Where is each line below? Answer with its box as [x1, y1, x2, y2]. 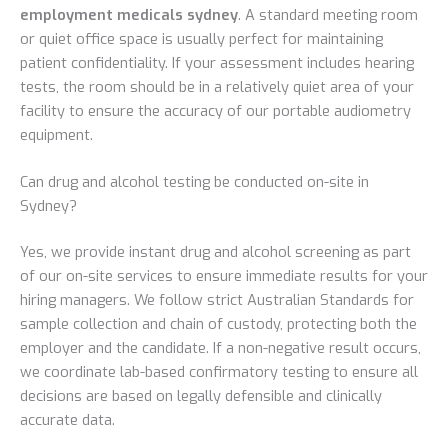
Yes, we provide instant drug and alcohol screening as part [20, 242, 411, 263]
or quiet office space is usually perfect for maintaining [20, 29, 383, 50]
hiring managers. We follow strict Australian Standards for [20, 290, 414, 311]
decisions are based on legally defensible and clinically [20, 386, 382, 407]
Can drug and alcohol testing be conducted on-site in [20, 172, 369, 193]
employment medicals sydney [20, 5, 238, 26]
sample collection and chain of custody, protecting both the [20, 314, 417, 335]
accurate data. [20, 410, 115, 431]
